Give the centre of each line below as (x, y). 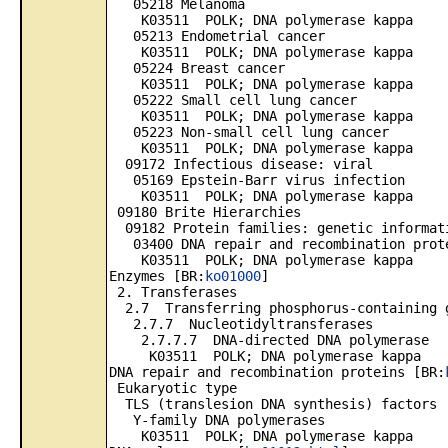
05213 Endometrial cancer (217, 36)
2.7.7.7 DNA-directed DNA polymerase (269, 340)
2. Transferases (173, 292)
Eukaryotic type (173, 388)
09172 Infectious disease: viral (241, 164)
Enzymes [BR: (157, 276)
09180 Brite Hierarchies (205, 212)
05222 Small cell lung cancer (233, 100)
